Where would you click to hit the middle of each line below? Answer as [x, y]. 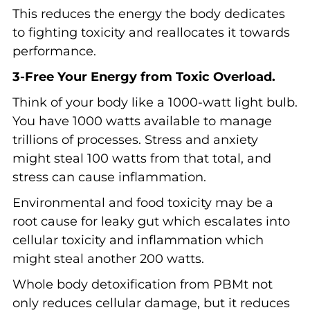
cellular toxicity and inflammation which [138, 240]
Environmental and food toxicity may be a [143, 202]
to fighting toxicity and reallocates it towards [151, 32]
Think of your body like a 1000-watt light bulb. [155, 102]
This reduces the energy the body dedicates [148, 13]
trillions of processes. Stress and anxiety [135, 139]
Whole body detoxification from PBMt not [142, 284]
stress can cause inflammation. [109, 177]
